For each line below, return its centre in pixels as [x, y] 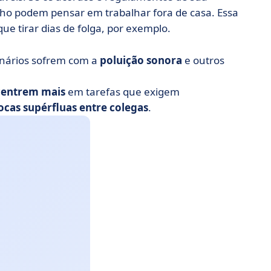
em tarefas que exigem [122, 92]
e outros [203, 60]
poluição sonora [141, 60]
